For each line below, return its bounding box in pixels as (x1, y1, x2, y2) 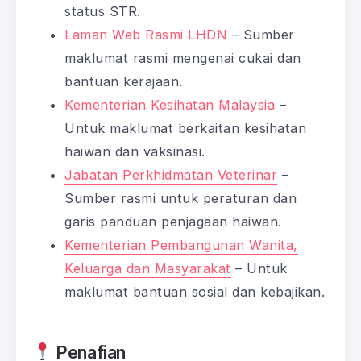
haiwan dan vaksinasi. (64, 143, 205, 160)
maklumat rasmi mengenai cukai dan (64, 49, 301, 66)
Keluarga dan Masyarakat (64, 259, 231, 276)
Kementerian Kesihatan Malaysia (64, 96, 275, 113)
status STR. (64, 2, 141, 19)
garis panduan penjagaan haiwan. (64, 213, 282, 230)
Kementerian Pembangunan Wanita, (64, 236, 298, 253)
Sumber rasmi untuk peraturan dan (64, 189, 297, 206)
